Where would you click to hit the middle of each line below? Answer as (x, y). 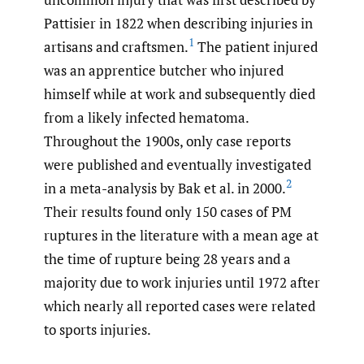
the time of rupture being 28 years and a (167, 258)
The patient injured (256, 46)
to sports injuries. (97, 329)
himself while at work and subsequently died (180, 93)
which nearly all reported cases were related (180, 305)
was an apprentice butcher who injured (164, 70)
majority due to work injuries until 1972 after (182, 282)
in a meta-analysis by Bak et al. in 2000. (165, 188)
